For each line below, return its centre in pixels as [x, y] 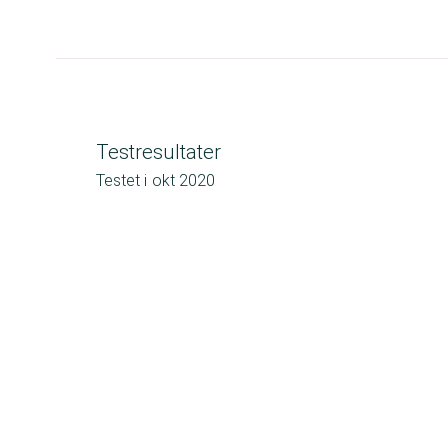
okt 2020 [183, 180]
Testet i [121, 180]
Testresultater [158, 152]
